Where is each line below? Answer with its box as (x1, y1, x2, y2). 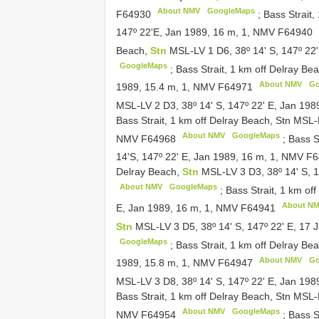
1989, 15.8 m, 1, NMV (116, 257, 218, 269)
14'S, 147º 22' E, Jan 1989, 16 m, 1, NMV (116, 151, 306, 163)
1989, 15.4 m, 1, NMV (116, 81, 218, 93)
